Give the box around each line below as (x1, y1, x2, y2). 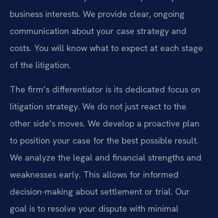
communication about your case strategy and (10, 25, 186, 37)
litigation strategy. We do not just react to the (10, 100, 186, 112)
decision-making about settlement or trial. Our (10, 185, 190, 197)
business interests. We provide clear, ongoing (10, 8, 184, 20)
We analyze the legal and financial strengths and (10, 151, 201, 163)
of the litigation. (10, 59, 71, 71)
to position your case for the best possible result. (10, 134, 199, 146)
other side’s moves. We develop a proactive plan (10, 117, 200, 129)
